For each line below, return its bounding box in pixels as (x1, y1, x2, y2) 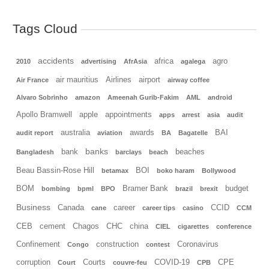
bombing (41, 184, 70, 192)
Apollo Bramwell (16, 110, 72, 119)
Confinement (16, 240, 60, 249)
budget (225, 184, 249, 193)
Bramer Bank (122, 184, 168, 193)
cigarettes (178, 222, 209, 230)
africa (154, 56, 174, 65)
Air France (16, 76, 49, 83)
